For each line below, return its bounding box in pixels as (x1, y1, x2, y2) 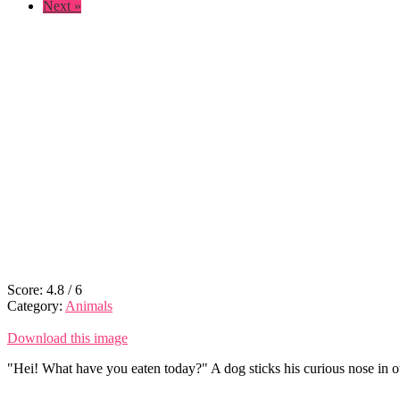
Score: (7, 281, 46, 297)
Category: (7, 297, 65, 313)
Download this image (7, 329, 128, 346)
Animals (65, 297, 112, 313)
